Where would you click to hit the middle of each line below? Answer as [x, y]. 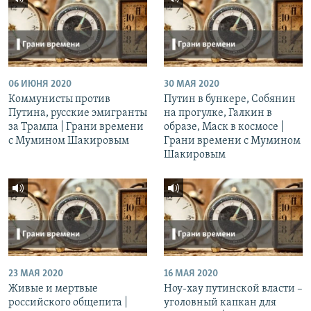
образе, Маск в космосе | [224, 127]
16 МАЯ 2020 [191, 274]
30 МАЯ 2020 [192, 84]
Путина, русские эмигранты [78, 113]
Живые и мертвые [53, 289]
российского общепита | [68, 303]
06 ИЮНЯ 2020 [40, 84]
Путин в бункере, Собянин [230, 99]
